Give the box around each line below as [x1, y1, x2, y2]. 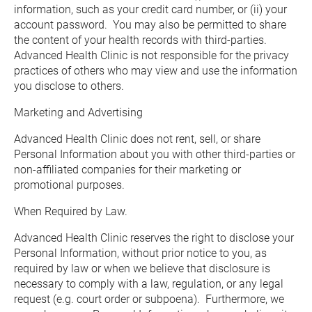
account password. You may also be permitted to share [14, 18, 286, 31]
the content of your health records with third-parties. [14, 33, 270, 47]
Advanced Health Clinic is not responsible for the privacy [14, 49, 289, 62]
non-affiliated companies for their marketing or [14, 163, 241, 176]
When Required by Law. [14, 205, 127, 218]
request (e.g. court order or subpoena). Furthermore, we [14, 292, 284, 306]
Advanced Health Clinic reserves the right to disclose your [14, 231, 294, 244]
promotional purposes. [14, 178, 125, 192]
